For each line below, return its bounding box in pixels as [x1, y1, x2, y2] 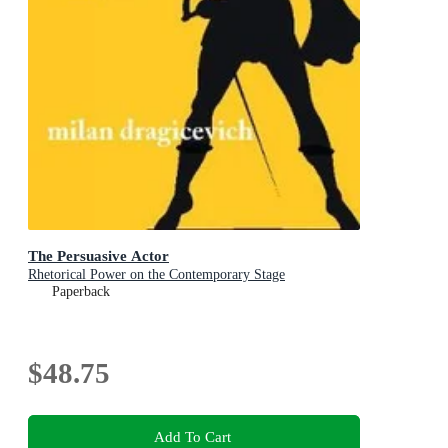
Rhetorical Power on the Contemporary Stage [28, 267, 285, 283]
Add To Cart [153, 427, 231, 445]
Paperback [52, 284, 110, 300]
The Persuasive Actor [28, 247, 169, 265]
